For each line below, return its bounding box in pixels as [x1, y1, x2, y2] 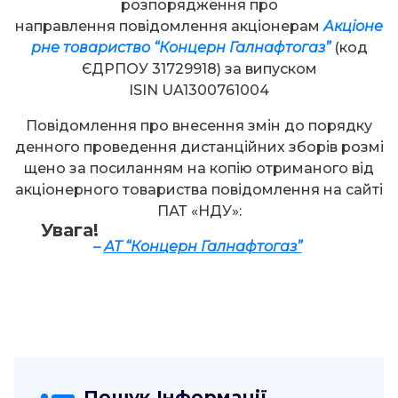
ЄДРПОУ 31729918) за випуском [81, 60, 317, 77]
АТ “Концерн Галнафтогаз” [103, 237, 302, 255]
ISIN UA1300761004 [129, 81, 269, 99]
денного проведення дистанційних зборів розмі [14, 138, 384, 155]
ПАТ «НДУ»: [156, 202, 242, 219]
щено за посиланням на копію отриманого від [24, 159, 374, 177]
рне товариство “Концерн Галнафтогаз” [30, 38, 330, 56]
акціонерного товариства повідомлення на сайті [15, 180, 383, 198]
